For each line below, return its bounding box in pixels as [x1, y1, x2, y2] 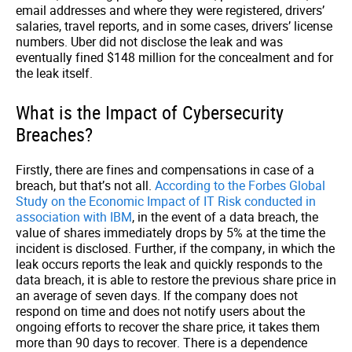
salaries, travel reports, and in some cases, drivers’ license [16, 17, 332, 35]
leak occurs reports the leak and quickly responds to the [16, 255, 322, 273]
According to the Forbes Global [155, 177, 325, 194]
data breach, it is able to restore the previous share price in [16, 271, 336, 288]
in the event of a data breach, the [134, 208, 318, 225]
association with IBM [16, 208, 132, 225]
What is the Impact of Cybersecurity [16, 100, 284, 125]
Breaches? [16, 122, 93, 147]
